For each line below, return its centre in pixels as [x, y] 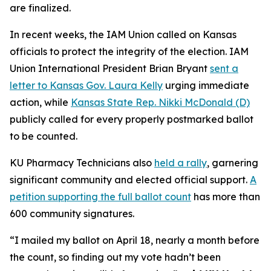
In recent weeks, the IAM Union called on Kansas [123, 34]
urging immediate [206, 85]
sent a [224, 68]
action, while [40, 102]
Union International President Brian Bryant [110, 68]
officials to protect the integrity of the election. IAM [129, 51]
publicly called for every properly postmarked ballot [132, 119]
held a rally [181, 163]
